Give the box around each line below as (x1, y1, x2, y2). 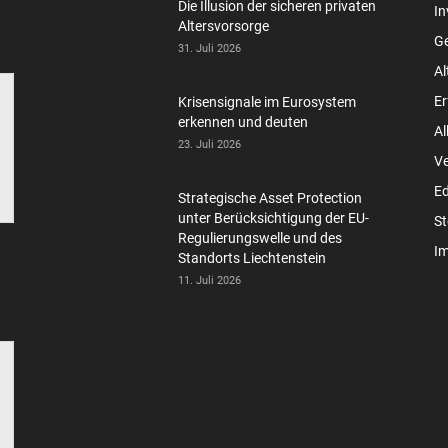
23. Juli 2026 (178, 137, 241, 151)
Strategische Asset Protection (178, 189, 362, 206)
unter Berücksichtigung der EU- (178, 209, 369, 226)
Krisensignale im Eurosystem (178, 93, 356, 110)
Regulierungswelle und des (178, 229, 342, 246)
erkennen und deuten (178, 113, 308, 130)
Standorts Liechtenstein (178, 249, 326, 266)
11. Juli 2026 (178, 273, 241, 287)
